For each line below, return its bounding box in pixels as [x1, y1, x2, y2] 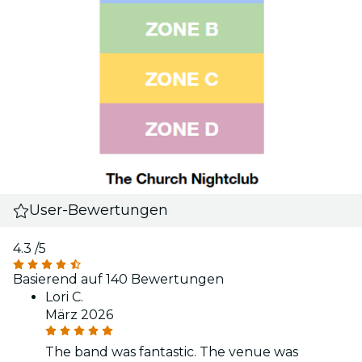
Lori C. [45, 289, 83, 305]
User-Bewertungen [29, 201, 169, 220]
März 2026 [45, 307, 113, 323]
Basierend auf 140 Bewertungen [13, 271, 224, 288]
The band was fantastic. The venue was [45, 344, 298, 360]
